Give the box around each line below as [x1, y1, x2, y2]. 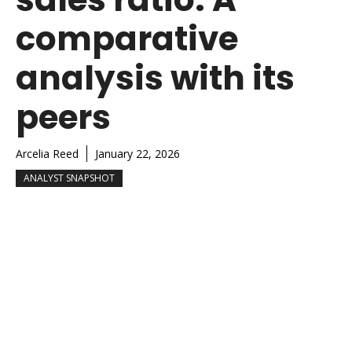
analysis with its [16, 54, 295, 101]
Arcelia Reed [16, 145, 79, 161]
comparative [16, 15, 238, 62]
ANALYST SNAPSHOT [24, 170, 115, 185]
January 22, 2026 [95, 145, 180, 161]
